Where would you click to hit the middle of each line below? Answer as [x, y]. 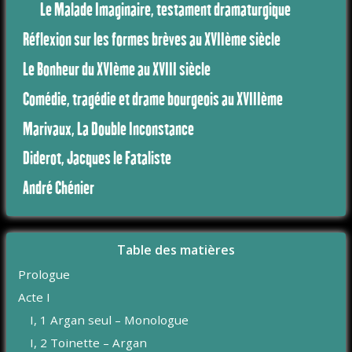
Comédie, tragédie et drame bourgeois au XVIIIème [153, 98]
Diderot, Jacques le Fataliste [97, 158]
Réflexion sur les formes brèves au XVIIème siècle [152, 39]
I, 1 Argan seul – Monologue [110, 320]
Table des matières [176, 250]
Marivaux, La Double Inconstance [109, 128]
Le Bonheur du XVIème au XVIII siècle [117, 69]
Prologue [44, 274]
